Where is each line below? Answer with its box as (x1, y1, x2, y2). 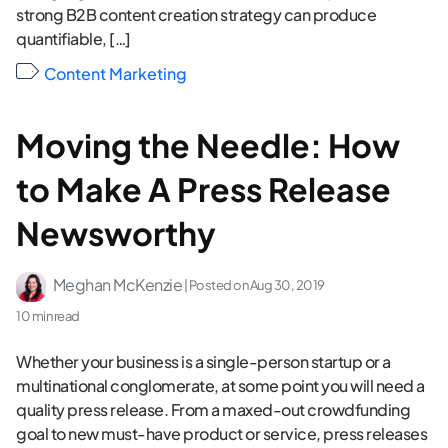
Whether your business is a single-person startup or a (16, 350, 391, 372)
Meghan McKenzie (52, 273, 182, 295)
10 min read (16, 307, 80, 324)
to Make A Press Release (16, 169, 391, 210)
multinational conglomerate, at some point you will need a (16, 374, 425, 396)
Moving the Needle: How (16, 125, 400, 166)
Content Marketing (44, 62, 187, 84)
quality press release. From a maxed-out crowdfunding (16, 398, 410, 420)
